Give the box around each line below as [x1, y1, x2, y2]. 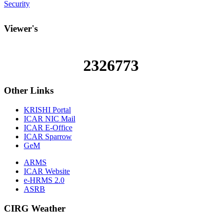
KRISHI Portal [24, 106, 71, 114]
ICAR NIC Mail [24, 114, 75, 123]
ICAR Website [24, 167, 70, 176]
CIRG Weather [4, 203, 65, 214]
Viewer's [4, 23, 38, 34]
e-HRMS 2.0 [24, 176, 64, 185]
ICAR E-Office [24, 123, 72, 132]
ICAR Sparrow [24, 132, 72, 141]
